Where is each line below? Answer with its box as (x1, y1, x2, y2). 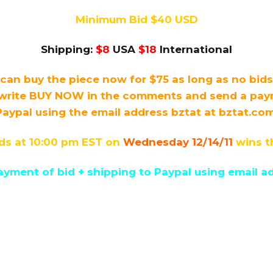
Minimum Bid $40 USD (75, 13, 198, 26)
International (157, 43, 232, 55)
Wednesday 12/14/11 (122, 135, 233, 148)
